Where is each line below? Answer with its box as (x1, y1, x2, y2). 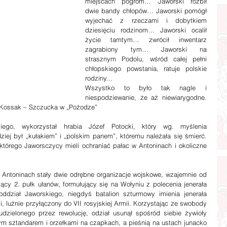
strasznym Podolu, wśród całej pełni (85, 55, 207, 63)
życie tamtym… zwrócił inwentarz (85, 35, 207, 44)
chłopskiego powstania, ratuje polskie (85, 64, 207, 72)
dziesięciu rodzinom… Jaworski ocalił (85, 26, 207, 34)
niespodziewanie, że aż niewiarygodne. (85, 93, 207, 101)
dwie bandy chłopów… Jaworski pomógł (85, 7, 207, 15)
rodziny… (85, 74, 112, 82)
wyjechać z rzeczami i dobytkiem (85, 16, 207, 24)
